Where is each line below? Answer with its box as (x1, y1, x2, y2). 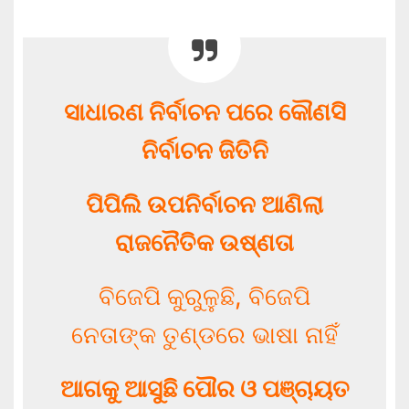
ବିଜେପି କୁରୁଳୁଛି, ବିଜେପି (99, 281, 310, 311)
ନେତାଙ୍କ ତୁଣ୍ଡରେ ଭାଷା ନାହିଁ (71, 320, 338, 350)
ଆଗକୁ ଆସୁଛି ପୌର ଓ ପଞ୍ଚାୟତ (59, 373, 350, 404)
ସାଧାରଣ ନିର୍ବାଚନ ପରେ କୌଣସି (63, 97, 346, 127)
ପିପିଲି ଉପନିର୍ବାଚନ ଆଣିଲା (86, 189, 323, 219)
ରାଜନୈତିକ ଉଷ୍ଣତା (115, 227, 294, 257)
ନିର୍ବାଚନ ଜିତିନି (141, 135, 268, 165)
